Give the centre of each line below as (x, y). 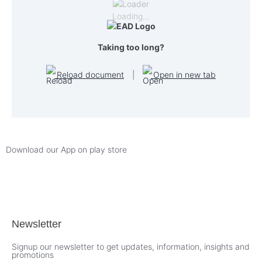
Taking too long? (131, 47)
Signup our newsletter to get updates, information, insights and (131, 247)
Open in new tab (183, 74)
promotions (33, 255)
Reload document (89, 74)
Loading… (131, 16)
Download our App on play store (66, 149)
